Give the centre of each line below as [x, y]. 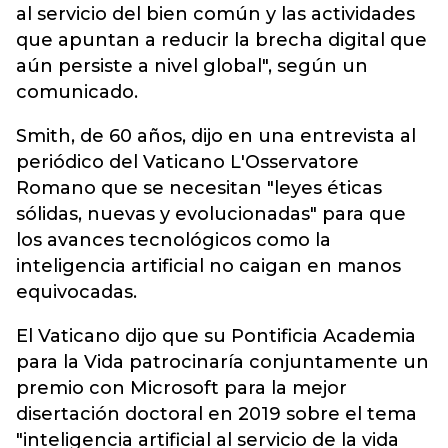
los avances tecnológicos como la [173, 240]
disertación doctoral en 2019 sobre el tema [216, 414]
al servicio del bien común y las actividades [215, 14]
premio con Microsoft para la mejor [181, 388]
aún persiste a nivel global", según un [192, 66]
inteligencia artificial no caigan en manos [208, 266]
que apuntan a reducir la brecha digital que [221, 40]
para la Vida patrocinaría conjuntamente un [222, 362]
